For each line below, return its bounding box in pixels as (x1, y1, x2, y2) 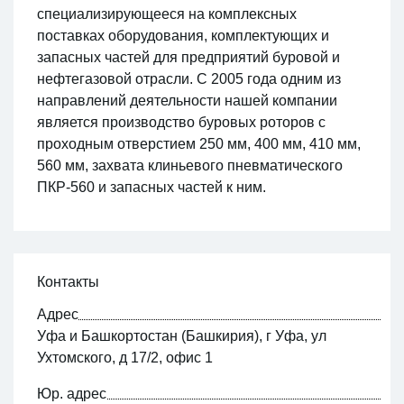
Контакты (36, 274, 99, 290)
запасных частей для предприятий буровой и (36, 50, 340, 66)
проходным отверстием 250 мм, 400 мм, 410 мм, (36, 136, 361, 152)
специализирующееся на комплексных (36, 6, 297, 23)
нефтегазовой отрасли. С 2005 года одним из (36, 71, 341, 87)
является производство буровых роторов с (36, 115, 326, 131)
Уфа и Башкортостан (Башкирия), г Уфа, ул (36, 328, 326, 344)
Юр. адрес (36, 386, 106, 402)
